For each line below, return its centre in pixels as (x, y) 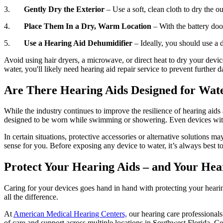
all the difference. (31, 197)
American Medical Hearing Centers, (70, 214)
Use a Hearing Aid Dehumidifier (79, 43)
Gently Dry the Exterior (65, 9)
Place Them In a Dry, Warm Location (89, 26)
